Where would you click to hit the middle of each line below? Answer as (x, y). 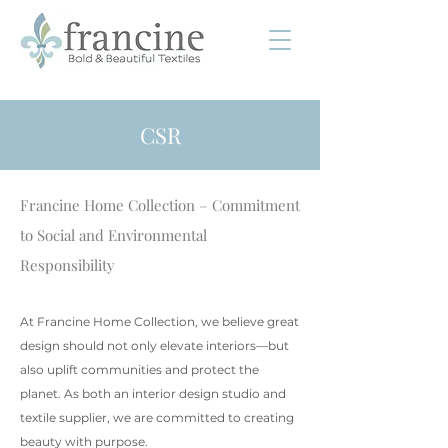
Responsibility (67, 265)
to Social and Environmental (113, 235)
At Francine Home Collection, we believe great (159, 321)
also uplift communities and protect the (139, 369)
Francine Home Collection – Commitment (160, 205)
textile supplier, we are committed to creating (157, 417)
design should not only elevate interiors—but (154, 345)
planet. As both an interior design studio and (153, 393)
